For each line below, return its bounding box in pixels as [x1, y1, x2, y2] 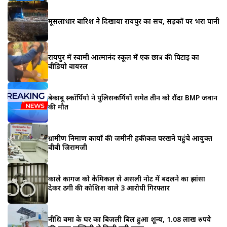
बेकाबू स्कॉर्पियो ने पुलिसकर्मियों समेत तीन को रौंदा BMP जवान [48, 92, 217, 102]
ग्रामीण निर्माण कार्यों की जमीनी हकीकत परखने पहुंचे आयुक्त [48, 133, 212, 143]
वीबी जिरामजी [48, 142, 87, 152]
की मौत [48, 101, 68, 111]
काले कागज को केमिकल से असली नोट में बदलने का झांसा [48, 173, 205, 183]
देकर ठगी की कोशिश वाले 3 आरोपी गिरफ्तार [48, 182, 170, 193]
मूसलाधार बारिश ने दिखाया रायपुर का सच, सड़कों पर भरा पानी [48, 16, 219, 26]
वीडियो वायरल [48, 61, 88, 71]
